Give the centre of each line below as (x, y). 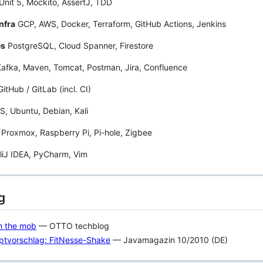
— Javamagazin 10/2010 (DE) (169, 240)
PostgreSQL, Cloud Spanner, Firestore (79, 45)
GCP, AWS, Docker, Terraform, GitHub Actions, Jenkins (121, 23)
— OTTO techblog (73, 225)
